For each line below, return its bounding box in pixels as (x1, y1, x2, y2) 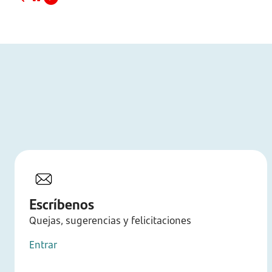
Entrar (29, 238, 57, 251)
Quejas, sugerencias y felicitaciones (29, 214, 191, 227)
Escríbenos (29, 193, 94, 214)
